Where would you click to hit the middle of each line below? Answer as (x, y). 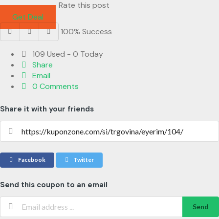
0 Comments (55, 87)
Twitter (83, 160)
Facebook (31, 160)
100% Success (86, 32)
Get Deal (28, 17)
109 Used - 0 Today (67, 54)
